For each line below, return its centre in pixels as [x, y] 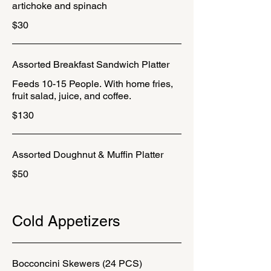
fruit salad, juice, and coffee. [72, 96]
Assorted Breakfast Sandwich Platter [91, 64]
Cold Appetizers [66, 221]
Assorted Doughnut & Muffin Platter [88, 155]
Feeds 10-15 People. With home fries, [93, 84]
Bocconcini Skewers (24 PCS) [77, 263]
